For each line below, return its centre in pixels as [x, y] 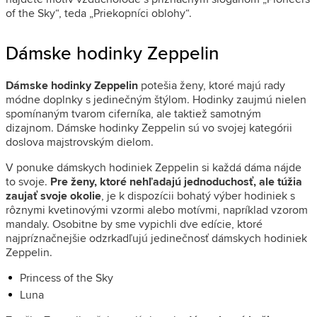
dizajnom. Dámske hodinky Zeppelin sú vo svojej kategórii [149, 127]
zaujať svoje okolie [53, 195]
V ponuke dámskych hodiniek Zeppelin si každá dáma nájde [154, 167]
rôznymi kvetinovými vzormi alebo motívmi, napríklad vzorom [157, 209]
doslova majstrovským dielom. [80, 142]
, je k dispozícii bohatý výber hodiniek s [198, 195]
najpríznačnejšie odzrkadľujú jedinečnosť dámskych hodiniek [156, 238]
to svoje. [28, 181]
